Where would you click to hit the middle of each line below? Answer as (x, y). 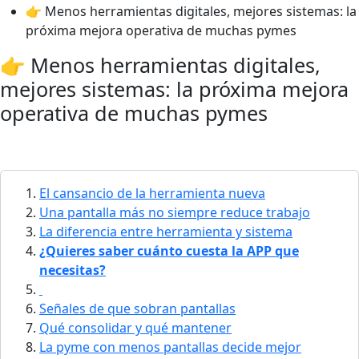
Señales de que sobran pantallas (137, 309)
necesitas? (73, 270)
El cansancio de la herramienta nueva (152, 193)
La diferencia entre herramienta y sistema (166, 232)
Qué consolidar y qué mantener (135, 328)
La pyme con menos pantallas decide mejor (170, 347)
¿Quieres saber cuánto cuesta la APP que (169, 251)
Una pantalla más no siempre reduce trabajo (175, 212)
